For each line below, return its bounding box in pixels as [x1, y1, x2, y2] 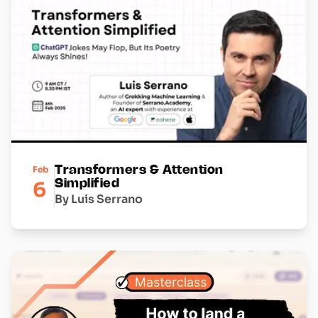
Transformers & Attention [55, 164, 224, 176]
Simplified [55, 177, 120, 190]
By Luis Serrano [55, 191, 143, 207]
